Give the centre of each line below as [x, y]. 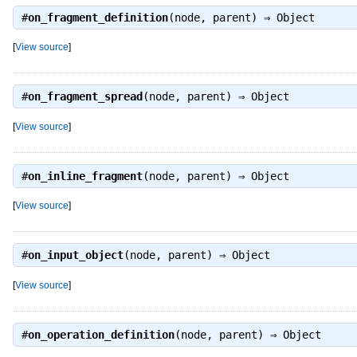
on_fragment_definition [98, 17]
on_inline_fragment [85, 176]
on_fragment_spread [85, 97]
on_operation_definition [101, 335]
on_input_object [75, 255]
